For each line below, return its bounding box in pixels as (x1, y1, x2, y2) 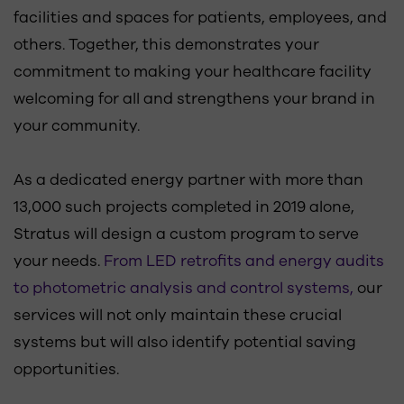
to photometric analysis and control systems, (14, 278, 353, 298)
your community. (14, 115, 140, 136)
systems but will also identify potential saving (14, 332, 356, 353)
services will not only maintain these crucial (14, 305, 342, 326)
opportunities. (14, 359, 119, 380)
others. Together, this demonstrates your (14, 34, 319, 55)
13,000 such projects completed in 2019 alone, (14, 197, 354, 217)
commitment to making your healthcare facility (14, 61, 372, 82)
